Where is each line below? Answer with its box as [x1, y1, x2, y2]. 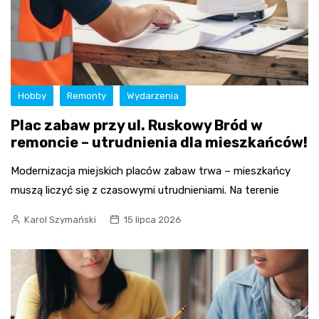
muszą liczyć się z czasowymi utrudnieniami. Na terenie [11, 183, 279, 197]
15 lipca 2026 [123, 214, 182, 225]
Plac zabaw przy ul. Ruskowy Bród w [11, 116, 263, 134]
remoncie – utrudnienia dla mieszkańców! [11, 133, 308, 151]
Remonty [67, 90, 106, 101]
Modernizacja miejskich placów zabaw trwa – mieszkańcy [11, 164, 291, 177]
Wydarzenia [127, 90, 179, 101]
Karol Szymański [24, 214, 96, 225]
